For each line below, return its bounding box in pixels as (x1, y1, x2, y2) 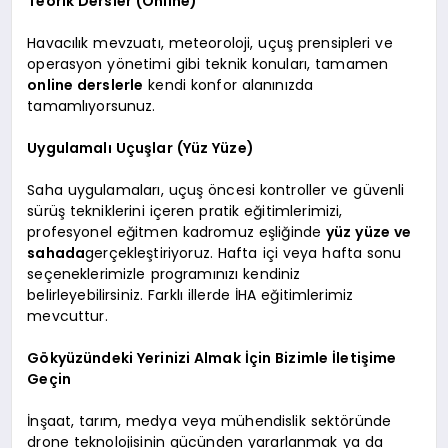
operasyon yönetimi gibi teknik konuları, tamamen (27, 54, 389, 75)
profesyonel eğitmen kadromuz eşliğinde (27, 222, 327, 243)
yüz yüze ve (326, 222, 412, 243)
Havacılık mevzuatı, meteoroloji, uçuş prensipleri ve (27, 33, 393, 54)
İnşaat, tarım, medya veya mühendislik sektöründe (27, 411, 392, 432)
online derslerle (27, 75, 144, 96)
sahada (27, 243, 86, 264)
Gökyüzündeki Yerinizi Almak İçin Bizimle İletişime (27, 348, 397, 369)
